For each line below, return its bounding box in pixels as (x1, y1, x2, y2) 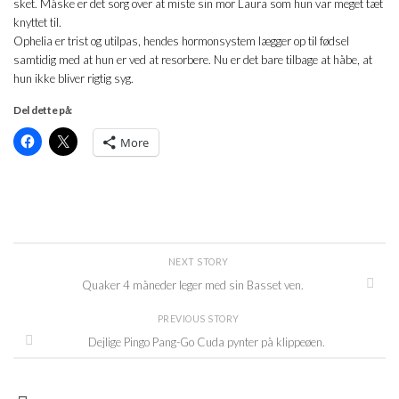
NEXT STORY (167, 256, 232, 268)
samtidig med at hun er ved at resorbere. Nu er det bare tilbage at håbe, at (13, 53, 372, 68)
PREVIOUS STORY (157, 313, 242, 324)
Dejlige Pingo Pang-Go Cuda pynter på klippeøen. (88, 335, 325, 350)
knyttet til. (13, 15, 61, 30)
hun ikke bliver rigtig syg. (13, 71, 134, 86)
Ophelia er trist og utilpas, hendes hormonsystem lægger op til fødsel (13, 34, 349, 49)
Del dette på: (13, 102, 73, 117)
